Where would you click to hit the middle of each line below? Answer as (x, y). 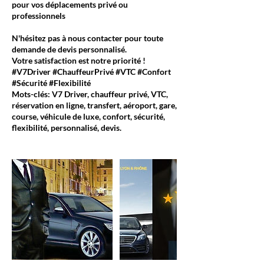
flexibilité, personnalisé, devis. (67, 128)
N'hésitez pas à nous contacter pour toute (88, 38)
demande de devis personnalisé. (69, 49)
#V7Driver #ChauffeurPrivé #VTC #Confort (91, 72)
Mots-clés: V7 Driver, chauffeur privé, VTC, (90, 94)
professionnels (39, 16)
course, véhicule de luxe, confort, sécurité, (88, 116)
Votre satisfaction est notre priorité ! (79, 60)
